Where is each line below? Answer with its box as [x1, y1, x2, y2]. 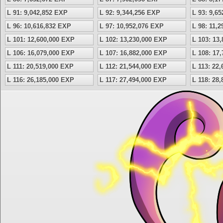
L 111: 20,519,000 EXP [7, 63, 74, 70]
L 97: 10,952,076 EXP [100, 22, 164, 30]
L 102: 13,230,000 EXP [100, 36, 167, 43]
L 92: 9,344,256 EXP [100, 9, 160, 16]
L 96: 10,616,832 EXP [7, 22, 71, 30]
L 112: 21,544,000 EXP [100, 63, 167, 70]
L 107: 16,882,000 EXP [100, 49, 167, 57]
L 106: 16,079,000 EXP [7, 49, 75, 57]
